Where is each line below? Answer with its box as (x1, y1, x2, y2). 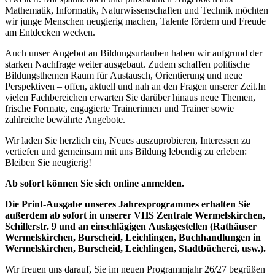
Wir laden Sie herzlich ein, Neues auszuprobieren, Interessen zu (5, 134, 250, 145)
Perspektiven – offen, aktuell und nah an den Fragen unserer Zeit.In (5, 80, 266, 91)
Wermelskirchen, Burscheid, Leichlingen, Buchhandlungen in (5, 231, 261, 242)
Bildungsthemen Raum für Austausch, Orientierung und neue (5, 69, 242, 80)
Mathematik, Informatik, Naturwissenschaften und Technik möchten (5, 4, 268, 15)
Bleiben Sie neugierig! (5, 157, 91, 168)
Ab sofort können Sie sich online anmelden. (5, 177, 187, 188)
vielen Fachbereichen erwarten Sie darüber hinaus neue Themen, (5, 91, 255, 103)
